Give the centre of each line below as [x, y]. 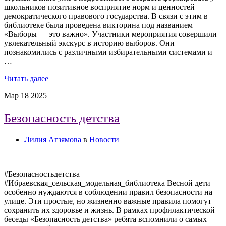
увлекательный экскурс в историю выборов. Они [89, 43]
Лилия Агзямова [53, 140]
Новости [104, 140]
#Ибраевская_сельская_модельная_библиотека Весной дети [107, 183]
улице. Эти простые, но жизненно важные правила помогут [108, 201]
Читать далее [26, 78]
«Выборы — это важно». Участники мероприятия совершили [110, 34]
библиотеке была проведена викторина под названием [98, 25]
